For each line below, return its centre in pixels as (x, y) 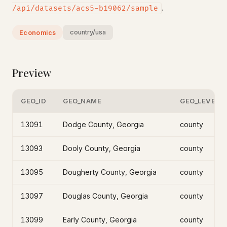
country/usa (88, 32)
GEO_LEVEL (200, 101)
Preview (32, 72)
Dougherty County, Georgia (110, 172)
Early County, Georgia (100, 220)
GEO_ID (34, 101)
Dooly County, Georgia (102, 148)
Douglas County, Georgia (105, 196)
